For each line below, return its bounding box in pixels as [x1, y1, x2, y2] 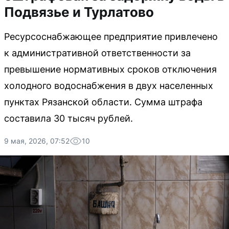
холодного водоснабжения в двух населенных [4, 80, 213, 91]
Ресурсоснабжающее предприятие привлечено [4, 31, 218, 42]
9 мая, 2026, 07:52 [4, 136, 70, 145]
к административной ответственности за [4, 48, 191, 58]
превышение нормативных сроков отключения [4, 64, 217, 75]
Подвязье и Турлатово [4, 4, 154, 20]
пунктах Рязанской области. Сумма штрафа [4, 97, 202, 107]
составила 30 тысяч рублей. [4, 113, 133, 124]
